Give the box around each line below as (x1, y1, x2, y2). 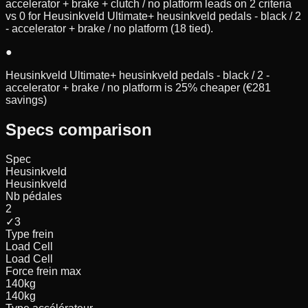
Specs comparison (5, 120, 152, 140)
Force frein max (5, 265, 81, 278)
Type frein (5, 228, 54, 241)
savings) (5, 94, 47, 107)
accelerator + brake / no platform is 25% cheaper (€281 (5, 82, 271, 94)
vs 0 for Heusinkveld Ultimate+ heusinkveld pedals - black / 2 (5, 10, 301, 23)
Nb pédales (5, 190, 62, 203)
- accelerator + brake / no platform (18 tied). (5, 23, 213, 35)
